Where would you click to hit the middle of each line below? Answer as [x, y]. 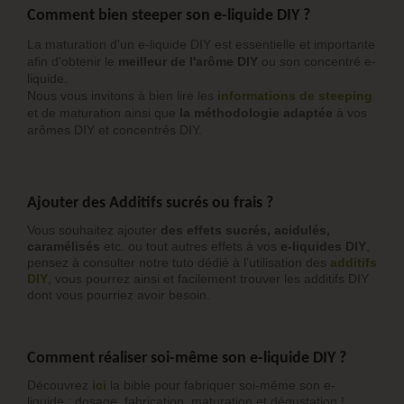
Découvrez [58, 386]
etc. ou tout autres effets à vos [190, 247]
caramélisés [64, 247]
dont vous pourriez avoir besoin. [119, 295]
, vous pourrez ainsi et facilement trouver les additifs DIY [208, 279]
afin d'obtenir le [73, 62]
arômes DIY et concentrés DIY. [115, 130]
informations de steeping [295, 96]
